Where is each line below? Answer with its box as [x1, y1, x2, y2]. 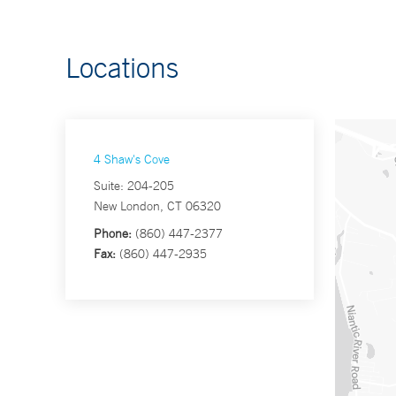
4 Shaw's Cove [94, 151, 170, 168]
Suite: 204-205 [94, 178, 174, 194]
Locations [65, 50, 179, 85]
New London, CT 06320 [94, 198, 221, 215]
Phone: [94, 225, 132, 242]
